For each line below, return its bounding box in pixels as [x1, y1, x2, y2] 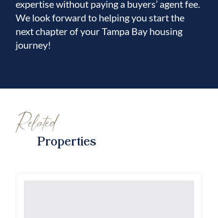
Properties [37, 131, 96, 149]
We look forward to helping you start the [16, 12, 184, 23]
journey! [16, 39, 51, 51]
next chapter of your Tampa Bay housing [16, 25, 182, 37]
